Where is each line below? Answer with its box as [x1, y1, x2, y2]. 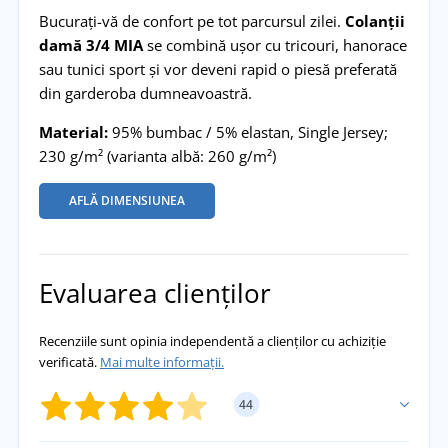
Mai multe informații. [99, 352, 224, 371]
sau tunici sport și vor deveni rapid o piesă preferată [38, 59, 397, 80]
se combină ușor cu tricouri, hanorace [146, 35, 407, 56]
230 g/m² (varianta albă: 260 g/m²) [38, 146, 276, 167]
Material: [38, 122, 112, 143]
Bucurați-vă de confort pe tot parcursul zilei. [38, 11, 345, 32]
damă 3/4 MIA [38, 35, 147, 56]
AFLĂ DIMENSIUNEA [68, 192, 185, 210]
